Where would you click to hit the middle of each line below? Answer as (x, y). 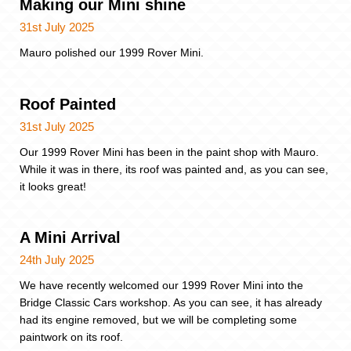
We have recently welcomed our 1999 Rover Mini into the (161, 286)
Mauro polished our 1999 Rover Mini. (113, 53)
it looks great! (53, 186)
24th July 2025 (57, 260)
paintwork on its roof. (71, 337)
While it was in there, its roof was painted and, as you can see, (174, 169)
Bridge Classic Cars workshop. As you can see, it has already (171, 303)
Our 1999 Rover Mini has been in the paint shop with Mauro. (169, 152)
